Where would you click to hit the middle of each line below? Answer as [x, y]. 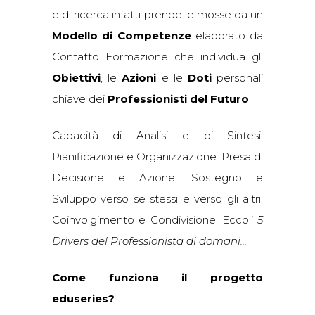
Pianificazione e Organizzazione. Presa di [157, 156]
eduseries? [83, 298]
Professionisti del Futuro [178, 99]
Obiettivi [76, 78]
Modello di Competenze [122, 36]
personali [237, 78]
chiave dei [80, 99]
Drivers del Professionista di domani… [149, 241]
